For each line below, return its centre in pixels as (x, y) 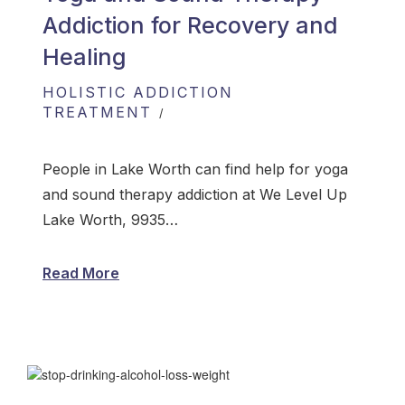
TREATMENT (97, 113)
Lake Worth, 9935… (110, 220)
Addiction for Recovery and (190, 26)
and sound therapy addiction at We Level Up (195, 195)
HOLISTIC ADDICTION (138, 93)
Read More (81, 273)
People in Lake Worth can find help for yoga (195, 170)
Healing (85, 57)
